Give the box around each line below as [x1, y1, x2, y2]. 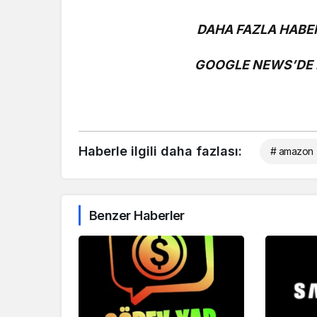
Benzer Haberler [89, 207, 185, 223]
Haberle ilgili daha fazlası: [79, 143, 242, 158]
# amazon [270, 144, 313, 157]
